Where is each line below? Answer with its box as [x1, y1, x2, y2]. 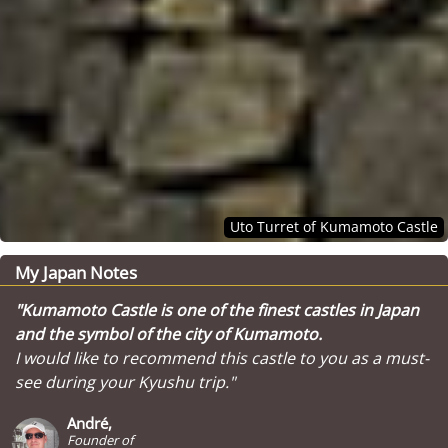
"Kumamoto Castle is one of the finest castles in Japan [15, 299, 419, 321]
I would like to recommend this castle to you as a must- [15, 347, 429, 369]
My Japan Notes [15, 261, 137, 284]
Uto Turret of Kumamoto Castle [230, 217, 438, 236]
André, [67, 413, 112, 433]
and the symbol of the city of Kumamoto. [15, 323, 322, 345]
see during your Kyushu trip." [15, 371, 235, 393]
